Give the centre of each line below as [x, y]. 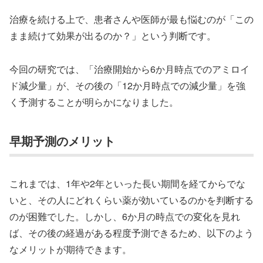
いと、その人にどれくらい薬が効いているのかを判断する [131, 200]
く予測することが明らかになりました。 [94, 102]
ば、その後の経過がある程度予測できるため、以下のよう [131, 233]
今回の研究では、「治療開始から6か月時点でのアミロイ [129, 69]
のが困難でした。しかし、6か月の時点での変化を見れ [125, 217]
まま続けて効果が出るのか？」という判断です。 [113, 36]
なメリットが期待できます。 [70, 249]
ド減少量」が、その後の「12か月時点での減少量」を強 [127, 86]
